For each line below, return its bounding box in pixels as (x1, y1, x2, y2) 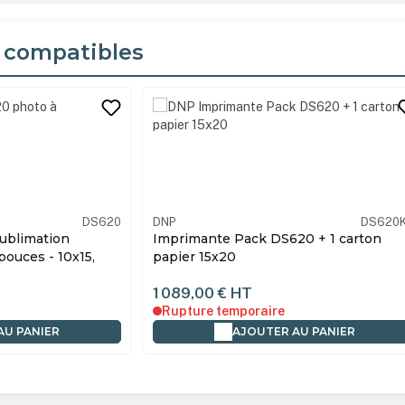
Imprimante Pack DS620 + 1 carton (152, 231, 381, 248)
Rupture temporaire (161, 304, 285, 319)
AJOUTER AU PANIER (232, 325, 356, 339)
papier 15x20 (152, 249, 236, 266)
